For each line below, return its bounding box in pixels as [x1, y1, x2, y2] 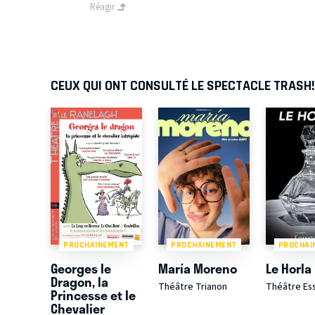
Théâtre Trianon [157, 280, 227, 295]
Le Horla [265, 259, 311, 279]
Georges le [51, 259, 111, 279]
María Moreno [157, 259, 237, 279]
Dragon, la [51, 272, 108, 292]
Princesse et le [51, 285, 136, 306]
